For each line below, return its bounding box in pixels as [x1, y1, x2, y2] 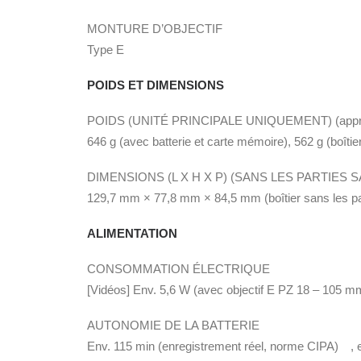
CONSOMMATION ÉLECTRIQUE [87, 262, 270, 276]
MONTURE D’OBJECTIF [87, 22, 222, 35]
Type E [87, 43, 124, 56]
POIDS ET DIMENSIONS [87, 78, 224, 92]
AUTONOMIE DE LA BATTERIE [87, 318, 259, 332]
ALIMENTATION [87, 226, 177, 240]
